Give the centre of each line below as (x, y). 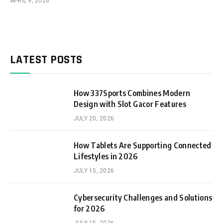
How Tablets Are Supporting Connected (143, 146)
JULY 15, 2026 (94, 171)
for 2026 (89, 209)
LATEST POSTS (46, 60)
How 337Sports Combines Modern (132, 93)
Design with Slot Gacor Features (130, 104)
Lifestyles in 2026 (106, 157)
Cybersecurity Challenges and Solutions (143, 198)
